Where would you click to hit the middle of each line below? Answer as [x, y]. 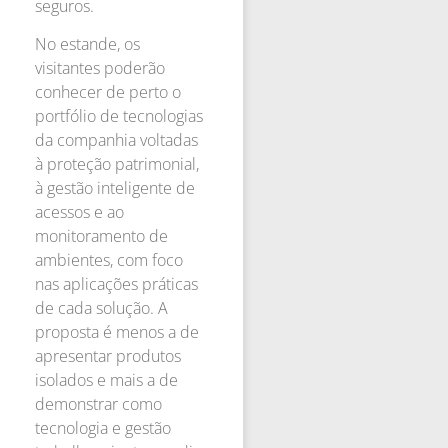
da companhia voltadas [116, 140]
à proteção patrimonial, [117, 164]
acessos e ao [79, 212]
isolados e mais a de [106, 380]
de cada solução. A [101, 308]
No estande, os [87, 44]
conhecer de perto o [108, 92]
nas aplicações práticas [116, 284]
